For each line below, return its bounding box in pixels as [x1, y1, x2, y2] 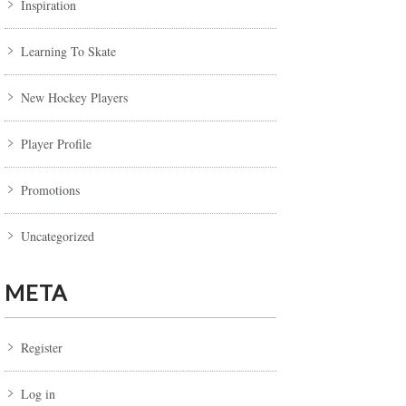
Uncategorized [21, 227, 94, 246]
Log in [21, 385, 55, 403]
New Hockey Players [21, 89, 128, 107]
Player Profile [21, 135, 92, 153]
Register [21, 339, 63, 357]
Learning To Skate [21, 43, 116, 61]
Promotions [21, 181, 80, 199]
